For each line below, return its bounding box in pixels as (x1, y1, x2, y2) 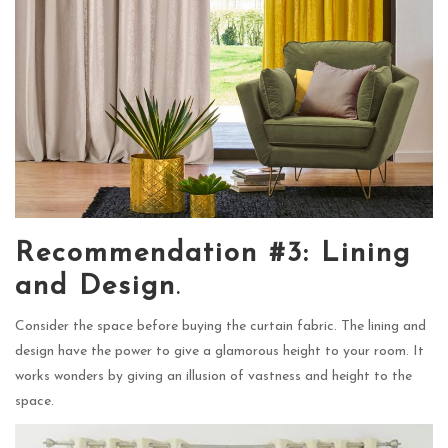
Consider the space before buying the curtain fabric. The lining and (15, 318, 426, 334)
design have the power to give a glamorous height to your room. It (15, 343, 424, 359)
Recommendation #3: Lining (15, 239, 411, 268)
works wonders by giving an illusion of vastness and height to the (15, 368, 412, 384)
